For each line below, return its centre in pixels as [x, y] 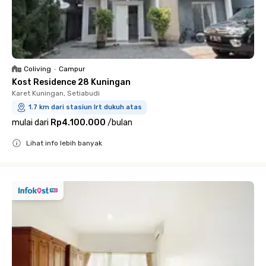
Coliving [37, 69]
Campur [72, 69]
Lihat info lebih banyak [64, 143]
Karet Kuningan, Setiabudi [56, 93]
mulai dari [30, 122]
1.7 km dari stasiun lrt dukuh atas [85, 107]
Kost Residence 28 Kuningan [71, 82]
